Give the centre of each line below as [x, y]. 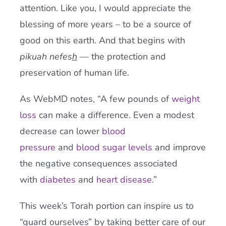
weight [185, 99]
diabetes [58, 180]
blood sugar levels [114, 147]
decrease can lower [61, 131]
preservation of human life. [74, 73]
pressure [37, 147]
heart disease [124, 180]
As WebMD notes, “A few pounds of [95, 99]
